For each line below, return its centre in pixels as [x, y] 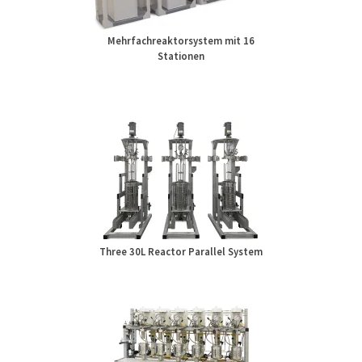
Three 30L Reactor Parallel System [181, 251]
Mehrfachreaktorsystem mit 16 [181, 41]
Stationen [181, 56]
